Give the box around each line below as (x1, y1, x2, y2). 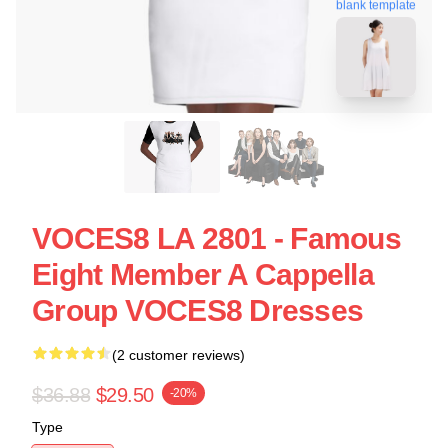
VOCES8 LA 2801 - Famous (32, 222, 401, 255)
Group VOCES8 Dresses (32, 294, 363, 327)
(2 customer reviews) (112, 347, 245, 363)
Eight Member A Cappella (32, 258, 374, 291)
